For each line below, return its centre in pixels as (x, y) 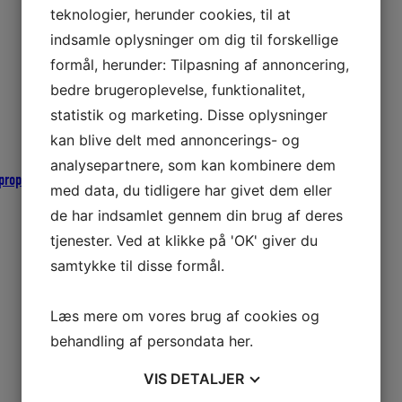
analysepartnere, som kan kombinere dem (193, 165)
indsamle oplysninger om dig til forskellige (194, 39)
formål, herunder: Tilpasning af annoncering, (200, 65)
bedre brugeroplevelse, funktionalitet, (178, 90)
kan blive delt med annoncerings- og (175, 140)
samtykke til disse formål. (137, 266)
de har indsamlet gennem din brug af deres (197, 215)
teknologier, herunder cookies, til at (170, 14)
